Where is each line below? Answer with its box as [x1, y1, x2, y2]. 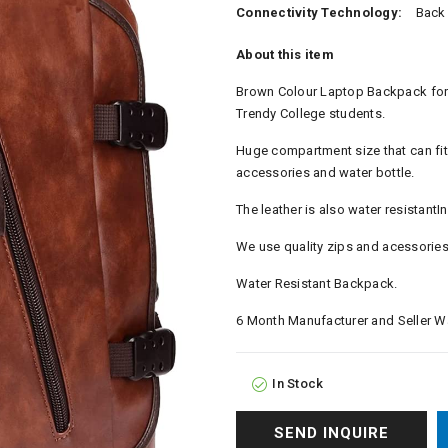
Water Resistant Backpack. [236, 276, 398, 291]
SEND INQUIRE [273, 424, 389, 442]
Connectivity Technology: [236, 5, 406, 20]
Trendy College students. [236, 106, 386, 121]
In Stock [272, 376, 324, 391]
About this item [236, 47, 334, 62]
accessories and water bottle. [236, 165, 415, 180]
